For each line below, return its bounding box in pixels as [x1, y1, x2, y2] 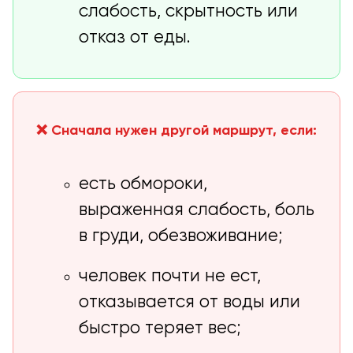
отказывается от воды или [79, 294, 301, 312]
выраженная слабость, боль [79, 202, 315, 220]
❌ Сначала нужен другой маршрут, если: [36, 124, 317, 139]
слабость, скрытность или [79, 3, 299, 21]
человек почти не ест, [79, 268, 262, 286]
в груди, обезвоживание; [79, 228, 284, 246]
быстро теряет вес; [79, 320, 242, 338]
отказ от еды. [79, 29, 191, 47]
